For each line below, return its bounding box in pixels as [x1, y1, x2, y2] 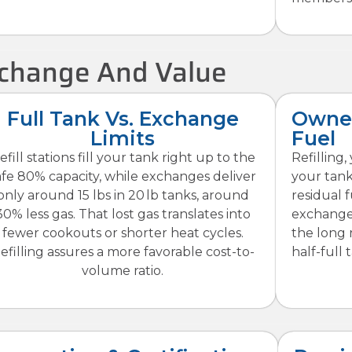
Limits [90, 126, 156, 151]
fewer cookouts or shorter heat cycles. [2, 225, 244, 241]
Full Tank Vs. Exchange [6, 107, 239, 131]
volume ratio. [82, 263, 164, 279]
